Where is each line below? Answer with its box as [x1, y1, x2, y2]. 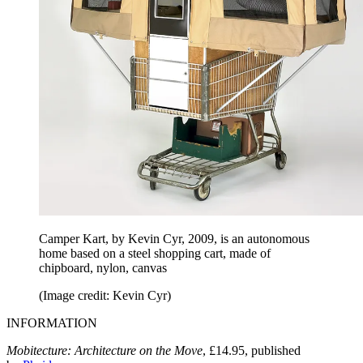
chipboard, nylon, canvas [39, 260, 167, 275]
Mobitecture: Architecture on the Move [6, 343, 203, 357]
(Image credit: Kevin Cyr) [39, 288, 171, 302]
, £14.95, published [203, 343, 301, 357]
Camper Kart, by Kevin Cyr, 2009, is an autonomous [39, 231, 310, 246]
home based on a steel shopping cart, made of [39, 246, 271, 260]
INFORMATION [6, 315, 97, 330]
